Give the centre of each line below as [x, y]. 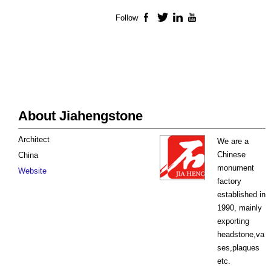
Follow [127, 18]
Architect [34, 140]
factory [229, 181]
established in [241, 195]
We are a [233, 142]
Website [32, 171]
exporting [233, 221]
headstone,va [241, 235]
